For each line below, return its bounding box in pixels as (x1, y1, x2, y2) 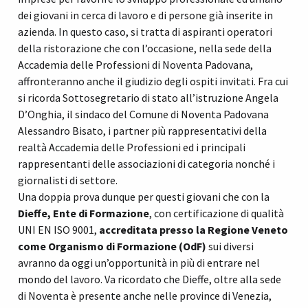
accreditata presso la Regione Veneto (99, 222, 288, 236)
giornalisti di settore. (18, 173, 118, 187)
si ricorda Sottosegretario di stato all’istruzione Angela (18, 90, 278, 104)
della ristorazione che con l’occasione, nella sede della (18, 41, 272, 55)
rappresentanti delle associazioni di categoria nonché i (18, 156, 275, 170)
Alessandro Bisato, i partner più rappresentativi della (18, 123, 267, 137)
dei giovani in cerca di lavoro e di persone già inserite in (18, 8, 273, 22)
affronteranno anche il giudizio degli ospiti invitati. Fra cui (18, 74, 288, 88)
